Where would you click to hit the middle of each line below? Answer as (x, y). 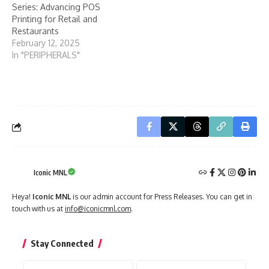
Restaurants (35, 31)
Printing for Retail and (55, 19)
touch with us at (38, 209)
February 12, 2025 (46, 43)
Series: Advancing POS (56, 7)
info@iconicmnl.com (98, 209)
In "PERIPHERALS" (46, 55)
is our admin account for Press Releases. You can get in (162, 197)
